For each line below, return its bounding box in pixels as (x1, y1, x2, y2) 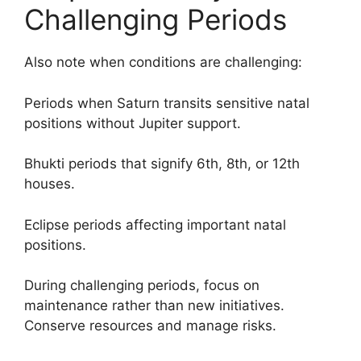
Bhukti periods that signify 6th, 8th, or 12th (24, 156, 300, 172)
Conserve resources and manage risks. (24, 317, 276, 334)
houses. (24, 176, 75, 192)
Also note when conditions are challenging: (24, 54, 302, 70)
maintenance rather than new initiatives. (24, 297, 284, 313)
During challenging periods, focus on (24, 277, 259, 293)
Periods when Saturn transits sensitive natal (24, 94, 309, 111)
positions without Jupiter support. (24, 114, 241, 131)
